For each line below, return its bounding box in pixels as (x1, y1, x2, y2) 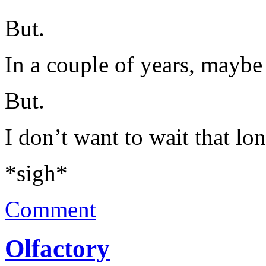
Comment (5, 196, 96, 222)
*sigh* (5, 160, 68, 186)
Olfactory (5, 235, 110, 263)
